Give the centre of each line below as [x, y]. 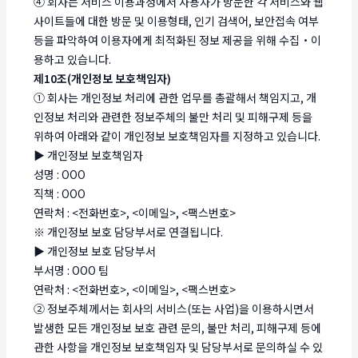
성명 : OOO [60, 174]
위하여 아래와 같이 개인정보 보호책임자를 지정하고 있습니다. [177, 135]
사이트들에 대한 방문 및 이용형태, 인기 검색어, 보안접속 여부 [177, 20]
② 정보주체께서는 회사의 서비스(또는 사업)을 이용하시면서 [174, 308]
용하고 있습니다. [73, 59]
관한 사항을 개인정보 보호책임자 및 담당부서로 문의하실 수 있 [179, 346]
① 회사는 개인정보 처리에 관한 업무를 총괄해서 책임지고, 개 [175, 97]
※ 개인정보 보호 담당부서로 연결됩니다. [129, 231]
